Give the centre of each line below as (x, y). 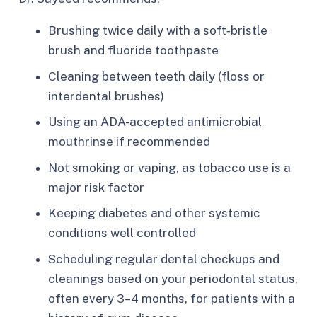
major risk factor (96, 187)
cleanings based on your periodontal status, (173, 278)
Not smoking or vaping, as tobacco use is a (169, 167)
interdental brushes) (106, 96)
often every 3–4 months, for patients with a (172, 298)
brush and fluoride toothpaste (133, 51)
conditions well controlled (122, 233)
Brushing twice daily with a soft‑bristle (158, 31)
